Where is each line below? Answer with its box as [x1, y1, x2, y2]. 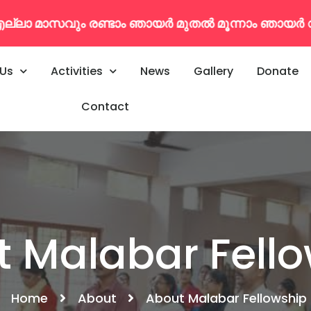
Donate [257, 63, 299, 79]
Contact [81, 99, 130, 115]
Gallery [194, 63, 234, 79]
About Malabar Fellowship [146, 289, 307, 307]
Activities [51, 63, 103, 79]
